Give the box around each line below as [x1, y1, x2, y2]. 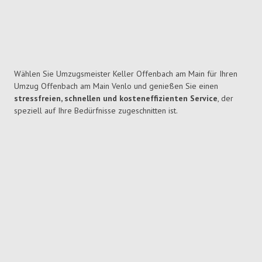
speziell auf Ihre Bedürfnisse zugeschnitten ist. [14, 105, 178, 116]
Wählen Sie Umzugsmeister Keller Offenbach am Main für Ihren [14, 68, 237, 80]
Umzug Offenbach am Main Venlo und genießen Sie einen [14, 81, 218, 92]
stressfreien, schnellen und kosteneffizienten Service [14, 93, 218, 104]
